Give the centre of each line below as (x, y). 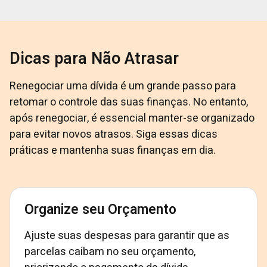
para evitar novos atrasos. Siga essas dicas (114, 134)
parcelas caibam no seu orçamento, (110, 252)
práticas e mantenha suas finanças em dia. (113, 150)
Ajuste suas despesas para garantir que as (127, 236)
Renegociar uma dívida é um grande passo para (123, 86)
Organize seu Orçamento (100, 210)
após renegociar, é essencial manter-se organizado (132, 118)
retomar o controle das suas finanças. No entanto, (129, 102)
